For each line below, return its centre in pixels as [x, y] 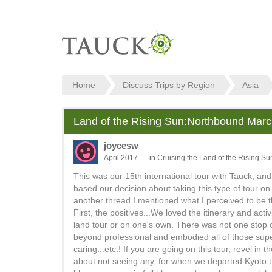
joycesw [121, 145]
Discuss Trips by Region [168, 85]
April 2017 [121, 158]
